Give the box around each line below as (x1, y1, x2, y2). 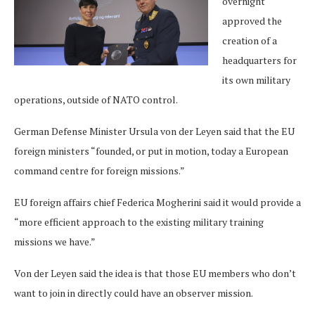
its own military (222, 73, 290, 87)
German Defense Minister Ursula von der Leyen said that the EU (14, 124, 295, 139)
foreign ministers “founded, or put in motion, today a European (14, 144, 288, 158)
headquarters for (222, 53, 297, 67)
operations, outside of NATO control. (14, 93, 178, 107)
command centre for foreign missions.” (14, 164, 185, 178)
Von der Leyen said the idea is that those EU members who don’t (14, 266, 296, 281)
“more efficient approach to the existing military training (14, 215, 264, 229)
